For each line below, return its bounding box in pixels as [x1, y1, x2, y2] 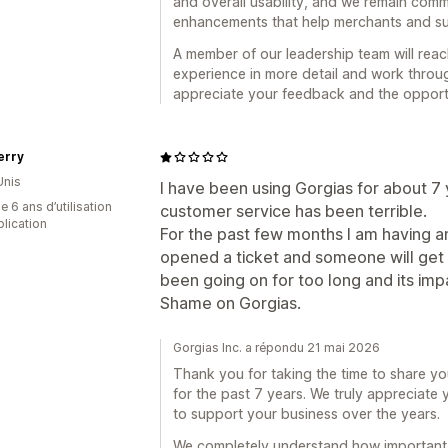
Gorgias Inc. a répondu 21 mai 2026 [173, 340, 380, 355]
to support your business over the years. [173, 405, 440, 422]
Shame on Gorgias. [160, 293, 301, 313]
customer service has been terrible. [160, 201, 427, 221]
